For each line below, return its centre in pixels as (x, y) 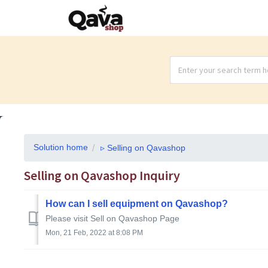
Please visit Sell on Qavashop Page (112, 218)
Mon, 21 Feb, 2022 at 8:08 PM (94, 232)
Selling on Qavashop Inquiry (102, 175)
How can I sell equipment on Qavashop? (137, 203)
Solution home (61, 147)
